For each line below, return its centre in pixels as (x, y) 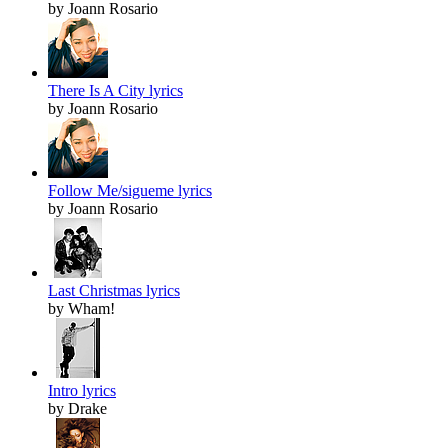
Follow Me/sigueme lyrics (130, 191)
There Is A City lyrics (115, 91)
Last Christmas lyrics (114, 291)
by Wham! (81, 309)
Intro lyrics (82, 391)
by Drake (77, 409)
